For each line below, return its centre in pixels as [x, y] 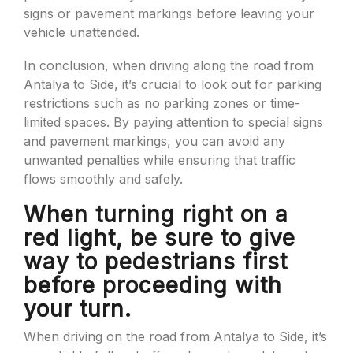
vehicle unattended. [82, 32]
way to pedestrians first [156, 262]
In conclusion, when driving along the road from [169, 65]
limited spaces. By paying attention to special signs [173, 122]
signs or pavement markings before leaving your [169, 13]
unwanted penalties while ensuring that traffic [160, 160]
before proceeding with [153, 285]
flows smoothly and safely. [103, 179]
